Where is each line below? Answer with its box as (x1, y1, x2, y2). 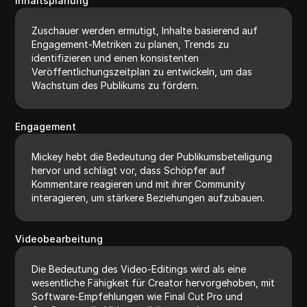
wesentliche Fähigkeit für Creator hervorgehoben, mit (32, 276, 275, 288)
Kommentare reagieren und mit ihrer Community (32, 177, 246, 190)
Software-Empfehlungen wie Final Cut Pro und (32, 290, 243, 302)
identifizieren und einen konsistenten (32, 51, 199, 64)
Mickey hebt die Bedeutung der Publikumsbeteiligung (32, 150, 273, 162)
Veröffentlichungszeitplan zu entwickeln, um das (32, 65, 253, 77)
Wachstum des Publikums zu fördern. (32, 79, 199, 91)
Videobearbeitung (15, 232, 103, 245)
